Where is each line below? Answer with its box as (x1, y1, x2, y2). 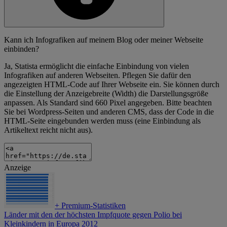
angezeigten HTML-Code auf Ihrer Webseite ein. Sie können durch (4, 80, 219, 89)
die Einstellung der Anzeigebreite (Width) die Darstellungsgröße (4, 89, 208, 98)
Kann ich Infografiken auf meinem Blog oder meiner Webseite (4, 35, 203, 45)
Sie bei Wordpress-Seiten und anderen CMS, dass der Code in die (4, 107, 214, 117)
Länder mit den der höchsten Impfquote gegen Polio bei (4, 210, 182, 219)
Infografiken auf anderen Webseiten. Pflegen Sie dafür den (4, 71, 191, 80)
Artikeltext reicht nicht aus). (4, 126, 93, 135)
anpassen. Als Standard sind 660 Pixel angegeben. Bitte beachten (4, 98, 212, 107)
